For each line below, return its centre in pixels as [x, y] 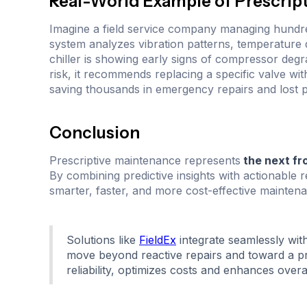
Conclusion [95, 133]
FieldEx [158, 240]
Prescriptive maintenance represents [145, 161]
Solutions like [103, 240]
